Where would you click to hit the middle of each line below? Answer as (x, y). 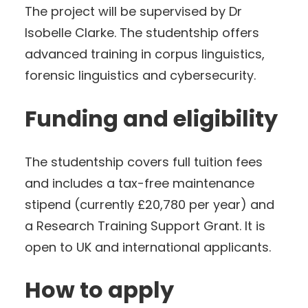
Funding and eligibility (151, 118)
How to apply (99, 290)
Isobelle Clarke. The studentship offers (142, 33)
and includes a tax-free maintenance (140, 183)
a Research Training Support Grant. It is (145, 225)
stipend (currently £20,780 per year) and (150, 204)
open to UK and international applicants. (148, 247)
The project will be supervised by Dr (133, 12)
